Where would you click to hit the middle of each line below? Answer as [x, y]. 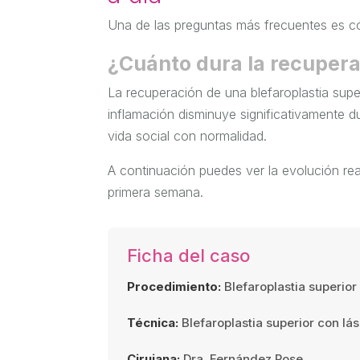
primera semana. [156, 192]
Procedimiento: [174, 286]
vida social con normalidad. [188, 135]
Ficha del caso [189, 255]
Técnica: [153, 322]
